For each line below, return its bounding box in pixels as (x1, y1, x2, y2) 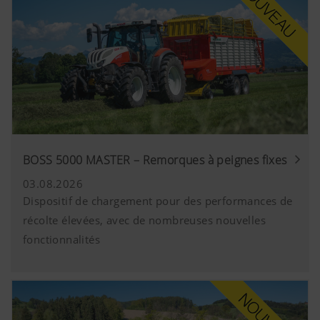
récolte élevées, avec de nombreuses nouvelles (23, 213, 266, 228)
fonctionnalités (23, 232, 100, 247)
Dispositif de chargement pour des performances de (23, 194, 293, 209)
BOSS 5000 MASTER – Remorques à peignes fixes (23, 152, 287, 169)
